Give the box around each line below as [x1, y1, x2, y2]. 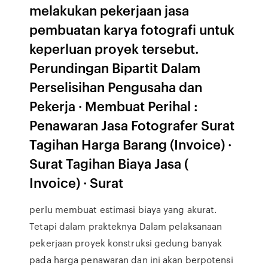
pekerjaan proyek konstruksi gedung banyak [29, 236, 223, 249]
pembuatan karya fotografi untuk [29, 20, 235, 38]
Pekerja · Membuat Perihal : [29, 96, 199, 115]
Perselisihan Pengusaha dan [29, 77, 203, 96]
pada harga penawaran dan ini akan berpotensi [29, 253, 233, 266]
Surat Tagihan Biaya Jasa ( [29, 154, 189, 172]
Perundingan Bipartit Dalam [29, 58, 201, 77]
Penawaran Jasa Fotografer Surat [29, 115, 235, 134]
